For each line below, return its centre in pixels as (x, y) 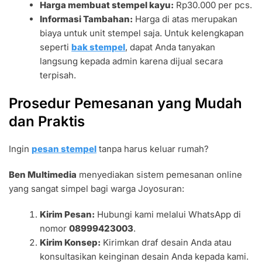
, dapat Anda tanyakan (170, 47)
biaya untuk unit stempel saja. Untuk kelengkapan (142, 33)
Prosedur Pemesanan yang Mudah (125, 103)
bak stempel (99, 47)
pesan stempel (64, 149)
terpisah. (58, 75)
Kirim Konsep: (70, 242)
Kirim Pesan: (68, 214)
